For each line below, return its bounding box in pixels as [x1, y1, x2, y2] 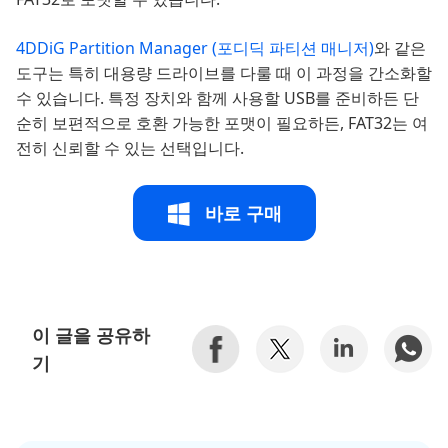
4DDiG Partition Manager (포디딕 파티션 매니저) [16, 37, 374, 60]
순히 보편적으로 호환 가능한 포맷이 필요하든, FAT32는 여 [16, 112, 428, 135]
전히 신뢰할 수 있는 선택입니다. [16, 137, 244, 160]
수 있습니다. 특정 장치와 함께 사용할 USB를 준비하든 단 [16, 87, 419, 110]
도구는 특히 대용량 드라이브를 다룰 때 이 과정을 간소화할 [16, 62, 432, 85]
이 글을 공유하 [32, 323, 150, 348]
